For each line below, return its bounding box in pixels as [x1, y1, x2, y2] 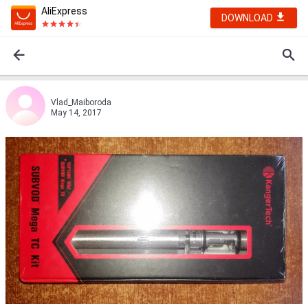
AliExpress [41, 5, 87, 16]
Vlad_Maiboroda [51, 98, 111, 107]
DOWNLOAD [221, 12, 275, 23]
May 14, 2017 [51, 108, 102, 118]
